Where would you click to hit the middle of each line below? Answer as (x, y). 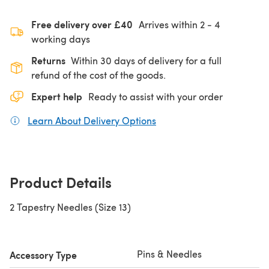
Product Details (61, 182)
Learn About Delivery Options (92, 120)
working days (61, 38)
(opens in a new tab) (201, 120)
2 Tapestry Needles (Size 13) (70, 207)
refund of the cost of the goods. (98, 74)
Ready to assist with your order (156, 96)
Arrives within (169, 24)
